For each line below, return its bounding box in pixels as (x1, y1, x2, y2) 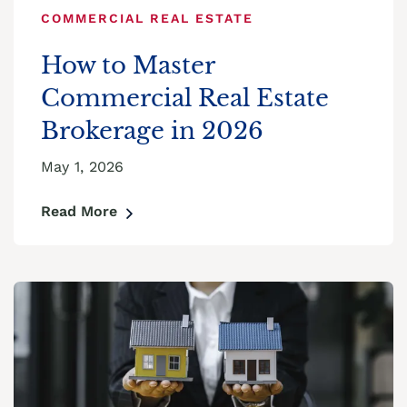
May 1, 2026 (41, 158, 124, 175)
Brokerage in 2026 (41, 116, 263, 145)
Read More (41, 203, 117, 220)
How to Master (41, 51, 214, 80)
